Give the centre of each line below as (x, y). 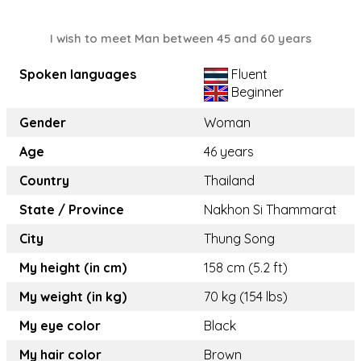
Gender (43, 123)
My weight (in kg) (73, 297)
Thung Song (239, 239)
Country (44, 181)
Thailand (229, 181)
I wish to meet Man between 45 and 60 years (180, 39)
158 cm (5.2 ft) (246, 268)
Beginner (256, 92)
